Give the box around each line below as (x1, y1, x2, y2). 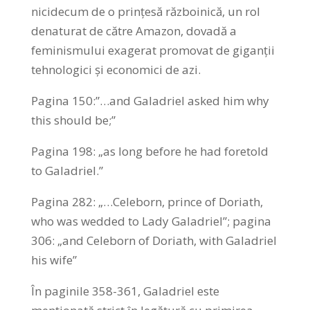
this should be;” (30, 111, 116, 128)
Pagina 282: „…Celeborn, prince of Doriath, (30, 193, 263, 210)
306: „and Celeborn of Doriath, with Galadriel (30, 232, 277, 248)
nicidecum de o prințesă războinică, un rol (30, 3, 260, 19)
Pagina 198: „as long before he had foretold (30, 143, 268, 159)
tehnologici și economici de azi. (30, 61, 201, 77)
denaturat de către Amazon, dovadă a (30, 22, 237, 39)
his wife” (30, 251, 77, 268)
